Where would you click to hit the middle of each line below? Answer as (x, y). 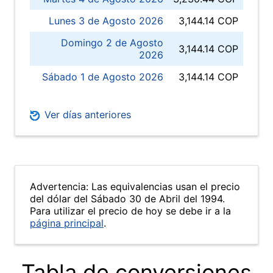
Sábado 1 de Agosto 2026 (103, 77)
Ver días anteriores (86, 115)
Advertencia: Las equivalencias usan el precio (135, 186)
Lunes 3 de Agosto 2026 (106, 21)
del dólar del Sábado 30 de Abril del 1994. (127, 199)
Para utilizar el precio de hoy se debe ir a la (130, 211)
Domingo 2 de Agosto (112, 43)
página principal (67, 223)
